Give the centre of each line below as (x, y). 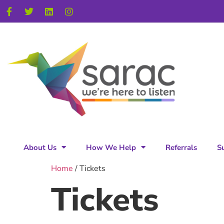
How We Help (111, 147)
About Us (40, 147)
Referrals (181, 147)
